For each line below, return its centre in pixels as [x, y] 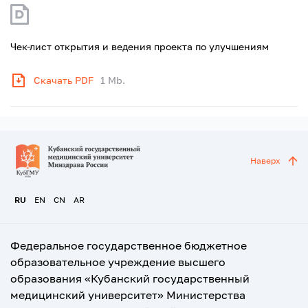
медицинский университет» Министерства [128, 295]
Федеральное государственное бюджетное [129, 245]
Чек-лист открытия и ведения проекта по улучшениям [140, 46]
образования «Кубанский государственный [130, 278]
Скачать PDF [64, 80]
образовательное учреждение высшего [118, 262]
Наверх [265, 161]
